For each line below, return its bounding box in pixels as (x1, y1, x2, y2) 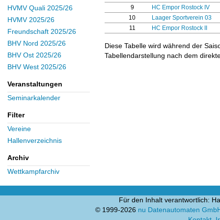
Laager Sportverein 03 (152, 14, 212, 21)
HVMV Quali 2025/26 (7, 4, 73, 12)
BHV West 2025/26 (7, 63, 66, 71)
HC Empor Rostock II (152, 25, 207, 31)
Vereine (7, 125, 31, 133)
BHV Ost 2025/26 (7, 52, 61, 59)
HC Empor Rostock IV (152, 4, 210, 11)
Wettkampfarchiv (7, 168, 59, 175)
